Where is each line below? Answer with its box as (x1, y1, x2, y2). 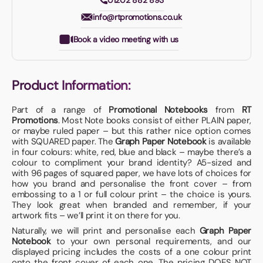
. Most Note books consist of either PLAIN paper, (58, 114, 251, 127)
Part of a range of (12, 104, 109, 116)
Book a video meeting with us (73, 34, 179, 45)
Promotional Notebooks (109, 104, 208, 116)
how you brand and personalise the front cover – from (12, 178, 251, 190)
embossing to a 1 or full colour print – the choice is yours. (12, 188, 251, 201)
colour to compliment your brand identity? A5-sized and (12, 157, 251, 169)
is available (206, 136, 251, 148)
